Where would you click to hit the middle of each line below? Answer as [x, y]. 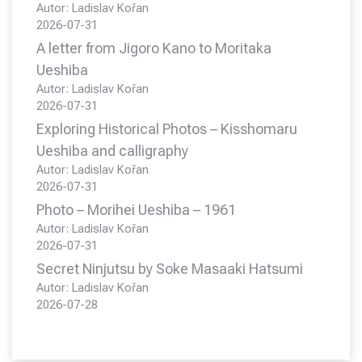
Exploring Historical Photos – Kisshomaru [167, 129]
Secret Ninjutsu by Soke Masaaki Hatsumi [170, 269]
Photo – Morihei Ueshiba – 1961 [136, 210]
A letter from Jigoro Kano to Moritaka [154, 48]
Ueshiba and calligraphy [112, 151]
